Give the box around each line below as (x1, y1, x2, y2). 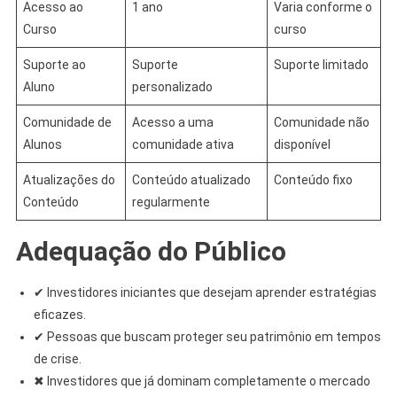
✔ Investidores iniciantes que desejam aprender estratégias (33, 284, 377, 300)
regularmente (131, 194, 210, 209)
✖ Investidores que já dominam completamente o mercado (33, 373, 370, 388)
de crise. (33, 351, 82, 366)
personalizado (131, 79, 213, 94)
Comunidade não (273, 114, 370, 129)
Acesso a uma (131, 114, 214, 129)
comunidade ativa (131, 136, 234, 152)
